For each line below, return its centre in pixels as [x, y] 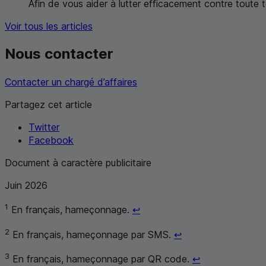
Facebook [51, 140]
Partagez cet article [48, 105]
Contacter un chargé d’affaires [71, 82]
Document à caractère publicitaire [78, 163]
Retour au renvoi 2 [221, 232]
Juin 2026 [26, 186]
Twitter [44, 127]
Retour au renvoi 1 [179, 208]
